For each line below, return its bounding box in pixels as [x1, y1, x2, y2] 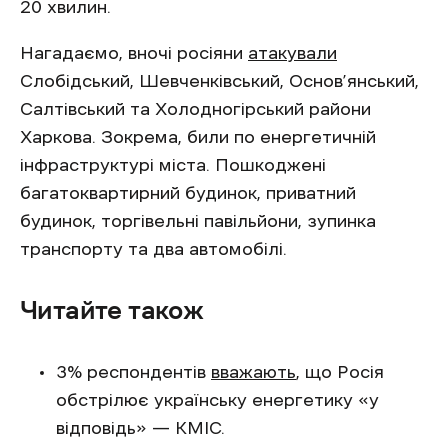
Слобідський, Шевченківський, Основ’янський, [20, 72, 419, 90]
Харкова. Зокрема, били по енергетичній [20, 128, 376, 146]
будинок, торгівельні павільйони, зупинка [20, 212, 376, 230]
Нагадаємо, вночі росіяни [20, 44, 248, 62]
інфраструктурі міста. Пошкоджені [20, 156, 326, 174]
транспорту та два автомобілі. [20, 240, 287, 258]
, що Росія [296, 363, 384, 381]
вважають [211, 363, 296, 381]
